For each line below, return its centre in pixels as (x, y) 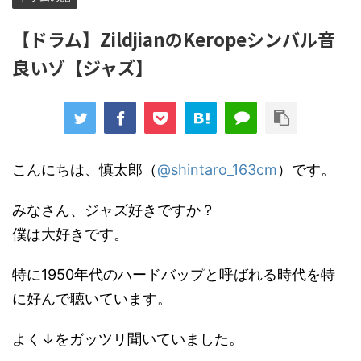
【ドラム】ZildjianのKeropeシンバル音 (174, 39)
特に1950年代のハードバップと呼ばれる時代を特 (174, 274)
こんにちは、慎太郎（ (85, 170)
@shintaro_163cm (217, 170)
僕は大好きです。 (70, 234)
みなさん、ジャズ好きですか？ (114, 210)
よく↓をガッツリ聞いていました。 (128, 339)
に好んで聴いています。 (92, 299)
